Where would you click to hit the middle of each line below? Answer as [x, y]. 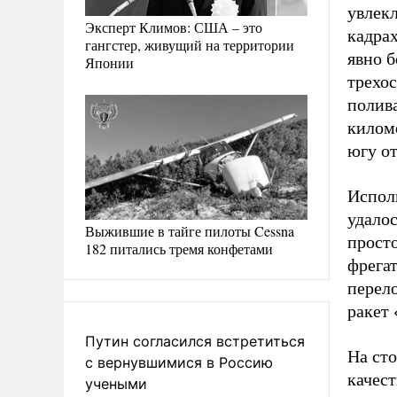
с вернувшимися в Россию [179, 362]
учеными [116, 384]
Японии [109, 62]
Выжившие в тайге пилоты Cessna [190, 231]
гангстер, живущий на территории [190, 44]
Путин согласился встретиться [195, 341]
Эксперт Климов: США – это [174, 27]
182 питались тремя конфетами [179, 249]
